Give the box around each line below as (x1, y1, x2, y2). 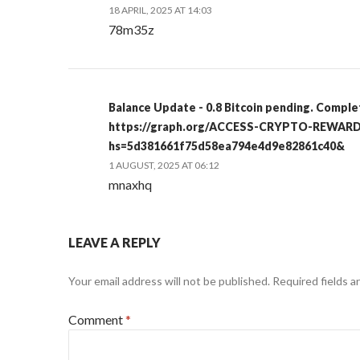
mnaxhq (108, 177, 153, 192)
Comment (68, 312, 126, 327)
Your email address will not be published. (68, 274, 271, 288)
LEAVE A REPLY (68, 235, 162, 250)
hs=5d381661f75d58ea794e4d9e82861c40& (108, 139, 346, 153)
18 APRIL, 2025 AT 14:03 (108, 4, 213, 16)
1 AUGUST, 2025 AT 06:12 (108, 159, 220, 171)
